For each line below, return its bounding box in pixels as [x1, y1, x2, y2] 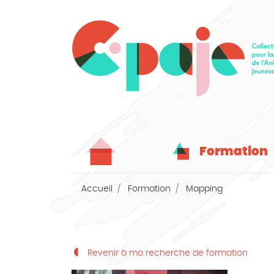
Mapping [183, 185, 223, 193]
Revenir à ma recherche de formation [85, 249, 248, 257]
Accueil [81, 185, 113, 193]
